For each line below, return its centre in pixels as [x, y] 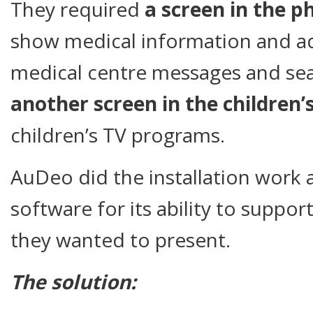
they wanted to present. [121, 239]
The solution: [73, 281]
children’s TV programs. [118, 134]
